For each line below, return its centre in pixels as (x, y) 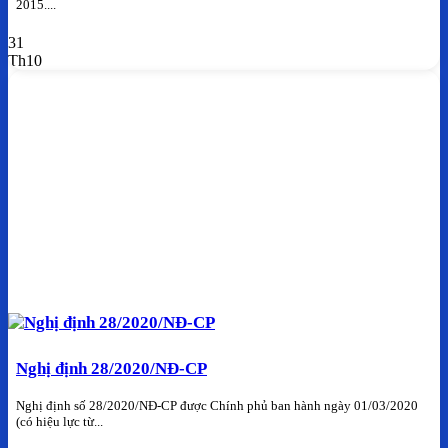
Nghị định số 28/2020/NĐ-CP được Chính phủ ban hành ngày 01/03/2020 (217, 406)
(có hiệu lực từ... (59, 422)
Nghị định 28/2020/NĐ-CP (111, 369)
